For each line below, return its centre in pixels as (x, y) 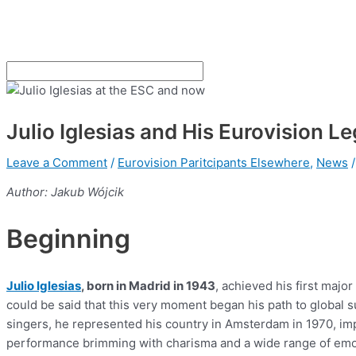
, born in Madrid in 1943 (148, 285)
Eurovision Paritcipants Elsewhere (214, 162)
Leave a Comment (57, 162)
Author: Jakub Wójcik (65, 192)
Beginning (68, 239)
